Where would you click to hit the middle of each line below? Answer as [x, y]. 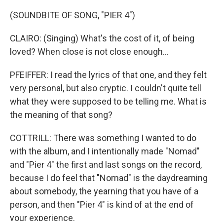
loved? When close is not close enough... [89, 52]
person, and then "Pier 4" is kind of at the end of [102, 204]
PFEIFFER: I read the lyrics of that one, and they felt [108, 75]
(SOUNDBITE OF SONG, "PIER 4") [73, 15]
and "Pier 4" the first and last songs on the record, [106, 165]
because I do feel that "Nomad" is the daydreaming [109, 178]
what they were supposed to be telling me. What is [108, 101]
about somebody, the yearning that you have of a [104, 191]
